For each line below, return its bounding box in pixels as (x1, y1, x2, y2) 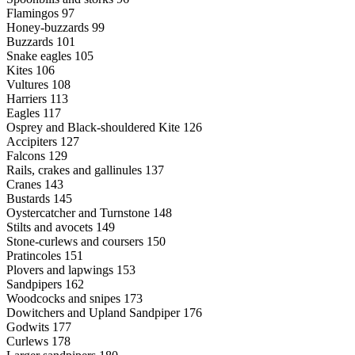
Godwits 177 (6, 319, 71, 334)
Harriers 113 (6, 91, 68, 105)
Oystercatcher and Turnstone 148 (6, 205, 172, 219)
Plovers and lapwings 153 (6, 262, 136, 277)
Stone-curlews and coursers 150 (6, 234, 166, 248)
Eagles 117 (6, 105, 61, 120)
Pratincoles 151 (6, 248, 83, 262)
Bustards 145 (6, 191, 72, 205)
